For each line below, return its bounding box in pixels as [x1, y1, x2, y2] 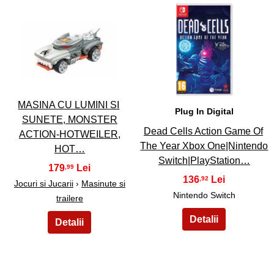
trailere [56, 193, 83, 203]
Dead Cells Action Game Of [143, 126, 263, 137]
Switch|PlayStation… [158, 155, 250, 166]
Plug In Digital [174, 106, 234, 116]
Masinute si [81, 178, 125, 188]
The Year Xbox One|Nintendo [140, 141, 268, 152]
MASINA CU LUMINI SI [18, 99, 120, 110]
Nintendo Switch [172, 190, 235, 201]
